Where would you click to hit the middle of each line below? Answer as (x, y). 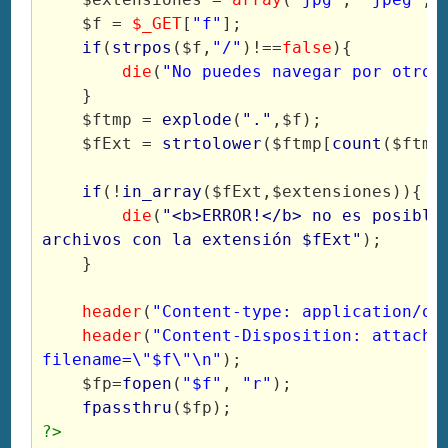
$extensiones (332, 192)
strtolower (212, 144)
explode (197, 120)
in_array (162, 192)
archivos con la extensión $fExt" (202, 240)
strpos (142, 48)
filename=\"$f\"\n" (132, 360)
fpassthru (127, 408)
